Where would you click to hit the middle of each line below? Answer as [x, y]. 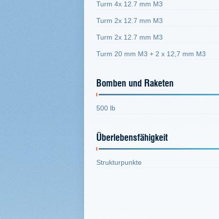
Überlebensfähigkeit [132, 137]
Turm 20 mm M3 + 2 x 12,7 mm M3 [151, 54]
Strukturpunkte [119, 162]
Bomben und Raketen [135, 83]
